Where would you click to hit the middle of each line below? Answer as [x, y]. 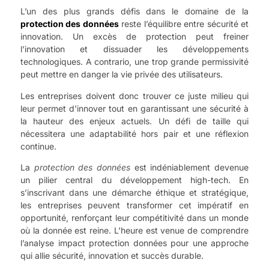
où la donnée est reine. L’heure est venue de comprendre [134, 231]
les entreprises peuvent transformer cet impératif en [134, 205]
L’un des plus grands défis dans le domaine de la [134, 11]
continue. [38, 146]
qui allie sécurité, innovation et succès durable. [112, 256]
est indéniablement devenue [190, 168]
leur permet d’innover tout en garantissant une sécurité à [134, 108]
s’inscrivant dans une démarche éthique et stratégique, [134, 193]
